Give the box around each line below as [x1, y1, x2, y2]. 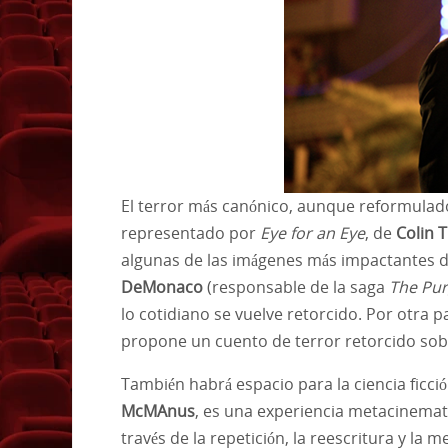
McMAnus [121, 399, 195, 422]
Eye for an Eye [260, 221, 365, 244]
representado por [121, 221, 260, 244]
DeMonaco [121, 275, 203, 298]
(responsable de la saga [203, 275, 389, 298]
